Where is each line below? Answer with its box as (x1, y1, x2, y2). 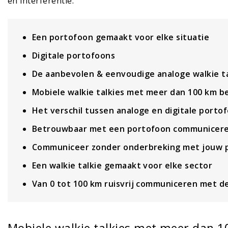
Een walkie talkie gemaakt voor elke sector (32, 160, 213, 172)
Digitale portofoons (32, 50, 116, 62)
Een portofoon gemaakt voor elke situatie (32, 32, 210, 43)
